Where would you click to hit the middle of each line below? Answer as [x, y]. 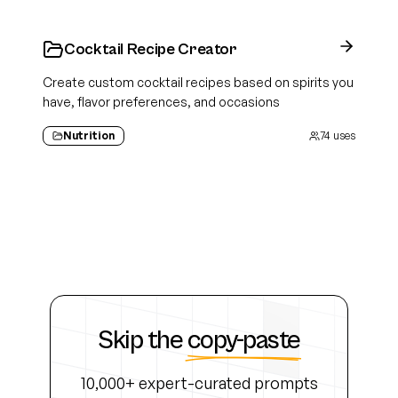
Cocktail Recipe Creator [151, 49]
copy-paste [243, 340]
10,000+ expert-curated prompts [199, 383]
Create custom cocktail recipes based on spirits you [198, 82]
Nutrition [89, 135]
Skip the [140, 340]
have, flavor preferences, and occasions [161, 102]
